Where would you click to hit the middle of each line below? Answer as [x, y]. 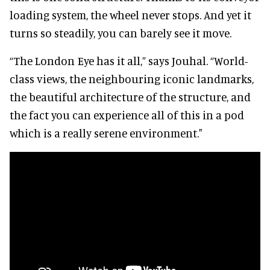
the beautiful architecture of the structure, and [130, 96]
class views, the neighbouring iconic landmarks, [132, 78]
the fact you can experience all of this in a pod [127, 115]
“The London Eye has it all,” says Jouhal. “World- [129, 60]
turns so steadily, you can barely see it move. [121, 33]
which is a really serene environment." [106, 133]
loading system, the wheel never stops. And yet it [130, 14]
